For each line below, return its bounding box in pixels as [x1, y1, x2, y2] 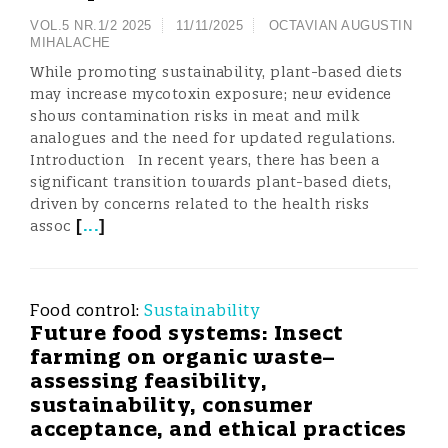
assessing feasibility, [30, 368, 267, 393]
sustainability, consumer [30, 392, 313, 417]
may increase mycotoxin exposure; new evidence [30, 85, 392, 103]
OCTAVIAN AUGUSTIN [268, 18, 412, 33]
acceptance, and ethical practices [30, 416, 407, 441]
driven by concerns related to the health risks [30, 195, 369, 213]
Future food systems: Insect [30, 320, 344, 345]
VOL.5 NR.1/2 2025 [30, 18, 152, 33]
